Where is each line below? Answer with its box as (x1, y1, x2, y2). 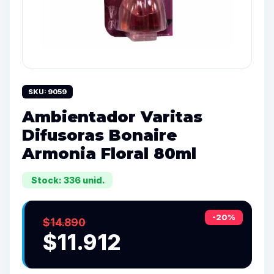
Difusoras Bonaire (22, 125, 177, 144)
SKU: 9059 (28, 87, 67, 96)
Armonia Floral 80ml (22, 144, 196, 163)
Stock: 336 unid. (29, 175, 105, 185)
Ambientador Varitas (22, 107, 202, 126)
